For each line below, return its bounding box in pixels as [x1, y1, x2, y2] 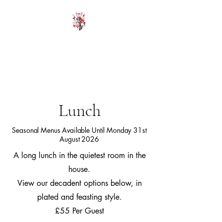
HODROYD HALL [59, 38, 100, 43]
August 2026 [59, 134, 99, 144]
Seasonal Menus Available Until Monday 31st [12, 125, 147, 135]
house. [68, 164, 90, 174]
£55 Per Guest [55, 206, 104, 216]
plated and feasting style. [37, 192, 122, 202]
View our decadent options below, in [17, 178, 142, 188]
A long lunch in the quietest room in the [13, 150, 146, 161]
